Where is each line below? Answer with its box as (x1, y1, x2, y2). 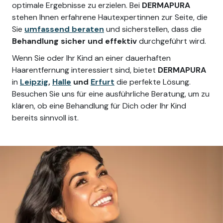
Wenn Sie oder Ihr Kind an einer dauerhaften (12, 53, 171, 64)
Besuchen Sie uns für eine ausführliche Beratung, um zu (12, 89, 210, 100)
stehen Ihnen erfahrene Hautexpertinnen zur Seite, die (12, 12, 208, 23)
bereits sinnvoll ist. (12, 112, 79, 123)
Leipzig (20, 77, 48, 88)
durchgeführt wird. (137, 36, 206, 47)
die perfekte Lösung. (114, 77, 191, 88)
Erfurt (91, 77, 114, 88)
